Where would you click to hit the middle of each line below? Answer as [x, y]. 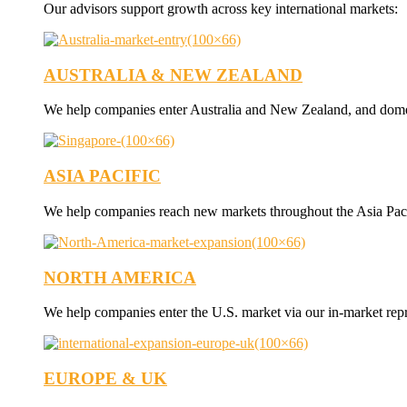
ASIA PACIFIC [102, 176]
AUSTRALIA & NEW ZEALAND [173, 74]
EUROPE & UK [105, 378]
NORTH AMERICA [120, 277]
